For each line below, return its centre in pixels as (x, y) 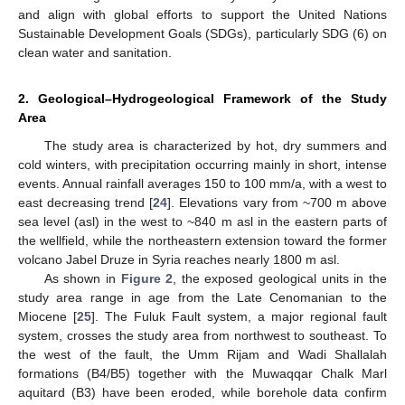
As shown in (82, 279)
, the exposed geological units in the (280, 279)
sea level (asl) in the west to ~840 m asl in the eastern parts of (202, 222)
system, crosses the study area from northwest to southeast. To (202, 336)
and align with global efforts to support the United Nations (202, 15)
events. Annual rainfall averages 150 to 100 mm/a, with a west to (202, 184)
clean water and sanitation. (95, 53)
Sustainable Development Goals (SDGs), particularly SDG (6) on (202, 34)
